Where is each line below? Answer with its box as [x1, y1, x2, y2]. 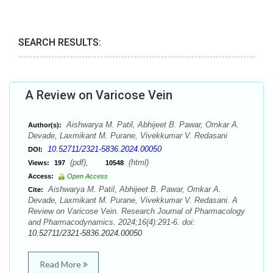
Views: [28, 159, 49, 166]
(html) [126, 158, 149, 167]
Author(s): [28, 121, 62, 129]
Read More [39, 259, 83, 269]
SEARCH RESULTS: [18, 37, 101, 48]
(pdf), [68, 158, 105, 167]
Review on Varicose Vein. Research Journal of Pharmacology [28, 207, 245, 216]
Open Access [67, 172, 108, 180]
